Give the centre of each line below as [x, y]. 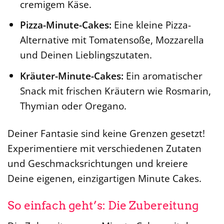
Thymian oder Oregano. [73, 105]
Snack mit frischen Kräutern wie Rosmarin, [115, 90]
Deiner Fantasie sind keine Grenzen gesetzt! [106, 133]
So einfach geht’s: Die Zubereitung [103, 205]
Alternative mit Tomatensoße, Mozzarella [112, 40]
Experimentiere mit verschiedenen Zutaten [104, 148]
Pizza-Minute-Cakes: [65, 25]
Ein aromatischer [163, 75]
